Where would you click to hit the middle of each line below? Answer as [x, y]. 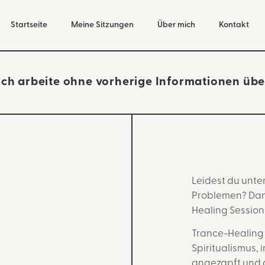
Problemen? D [223, 196]
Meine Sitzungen [103, 25]
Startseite [29, 25]
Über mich [177, 25]
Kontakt [234, 25]
